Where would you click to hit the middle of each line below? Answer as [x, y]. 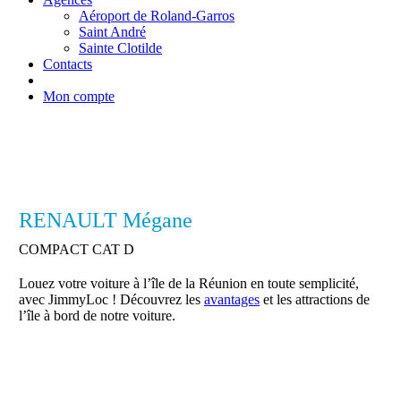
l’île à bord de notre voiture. [97, 316]
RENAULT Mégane [105, 220]
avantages [231, 299]
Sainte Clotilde [120, 48]
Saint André [112, 32]
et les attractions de [314, 299]
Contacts [68, 64]
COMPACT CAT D [76, 249]
